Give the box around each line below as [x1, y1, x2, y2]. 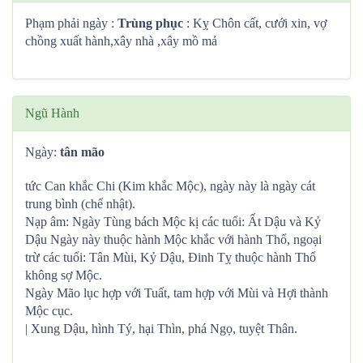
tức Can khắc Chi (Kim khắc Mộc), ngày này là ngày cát [25, 179, 315, 193]
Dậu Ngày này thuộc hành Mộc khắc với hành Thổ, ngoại [25, 233, 322, 246]
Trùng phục [117, 16, 183, 30]
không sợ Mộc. [25, 268, 102, 282]
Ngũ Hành [25, 106, 79, 120]
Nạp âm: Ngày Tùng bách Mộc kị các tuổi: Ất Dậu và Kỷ [25, 215, 321, 228]
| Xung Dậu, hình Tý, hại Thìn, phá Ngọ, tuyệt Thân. [25, 322, 297, 335]
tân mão [60, 145, 105, 159]
